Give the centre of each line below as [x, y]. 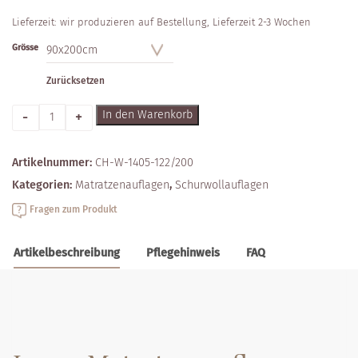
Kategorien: [44, 185]
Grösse [25, 47]
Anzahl [28, 111]
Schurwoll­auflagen [222, 185]
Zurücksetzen [76, 81]
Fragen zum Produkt [74, 210]
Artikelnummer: [54, 163]
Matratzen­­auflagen [122, 185]
